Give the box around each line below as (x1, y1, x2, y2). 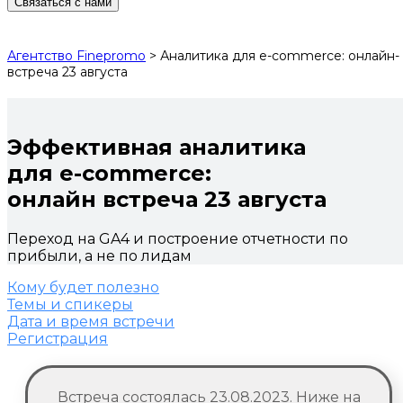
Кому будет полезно (7, 278, 159, 296)
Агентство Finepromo (7, 48, 146, 64)
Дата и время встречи (7, 312, 175, 330)
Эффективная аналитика (7, 133, 306, 160)
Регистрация (7, 329, 108, 347)
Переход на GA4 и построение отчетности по (7, 229, 348, 247)
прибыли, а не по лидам (7, 246, 192, 264)
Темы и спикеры (7, 295, 133, 313)
